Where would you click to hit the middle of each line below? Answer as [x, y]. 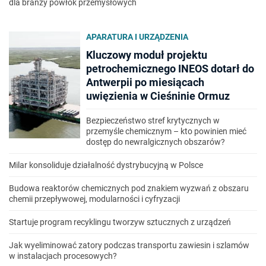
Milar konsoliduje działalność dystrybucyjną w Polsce [106, 165]
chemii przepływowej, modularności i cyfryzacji [94, 199]
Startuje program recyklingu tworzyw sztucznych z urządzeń [120, 222]
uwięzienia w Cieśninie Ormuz [158, 96]
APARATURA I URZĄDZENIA [137, 37]
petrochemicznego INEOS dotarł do [170, 69]
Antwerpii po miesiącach [145, 82]
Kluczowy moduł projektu [147, 55]
